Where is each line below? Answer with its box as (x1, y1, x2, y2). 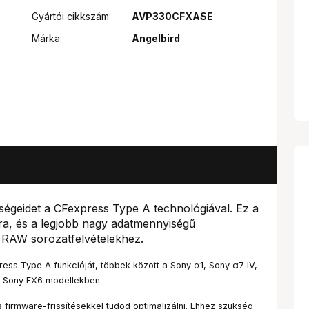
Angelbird (131, 32, 180, 44)
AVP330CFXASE (131, 10, 213, 22)
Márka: (32, 32, 62, 44)
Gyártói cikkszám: (32, 10, 111, 22)
